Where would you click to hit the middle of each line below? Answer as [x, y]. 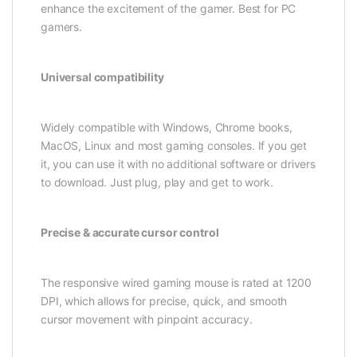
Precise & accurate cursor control [130, 232]
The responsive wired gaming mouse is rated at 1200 [176, 282]
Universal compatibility [102, 76]
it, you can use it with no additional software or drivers [178, 163]
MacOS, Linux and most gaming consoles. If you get [174, 145]
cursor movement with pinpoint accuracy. [147, 319]
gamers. [62, 26]
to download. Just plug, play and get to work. [157, 182]
